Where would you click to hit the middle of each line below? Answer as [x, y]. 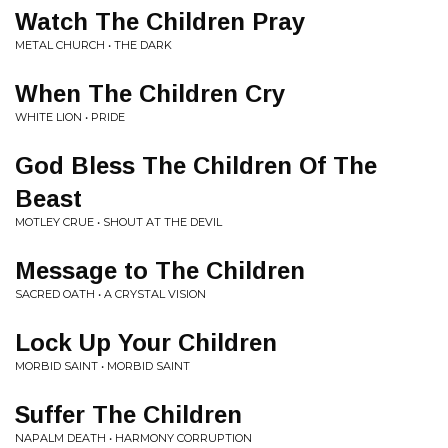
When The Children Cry [150, 93]
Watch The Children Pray [160, 21]
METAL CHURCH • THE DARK [93, 45]
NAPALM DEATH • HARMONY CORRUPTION [133, 438]
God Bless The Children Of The [196, 165]
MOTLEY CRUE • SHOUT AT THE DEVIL [118, 222]
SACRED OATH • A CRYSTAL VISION [110, 294]
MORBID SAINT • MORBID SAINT [102, 366]
